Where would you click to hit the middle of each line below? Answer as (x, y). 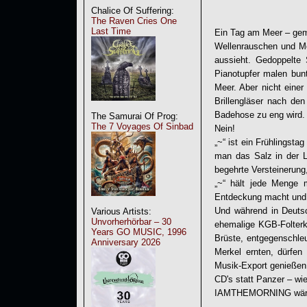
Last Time (111, 31)
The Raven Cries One (134, 21)
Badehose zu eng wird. (260, 114)
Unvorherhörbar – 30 (131, 222)
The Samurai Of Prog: (135, 116)
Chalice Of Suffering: (133, 11)
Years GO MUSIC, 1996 (139, 232)
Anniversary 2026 (126, 242)
